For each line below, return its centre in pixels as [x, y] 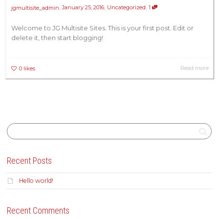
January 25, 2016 [83, 7]
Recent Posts [29, 160]
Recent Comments [38, 210]
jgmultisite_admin [35, 8]
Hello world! [36, 180]
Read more [195, 68]
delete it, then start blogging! [57, 37]
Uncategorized [126, 7]
